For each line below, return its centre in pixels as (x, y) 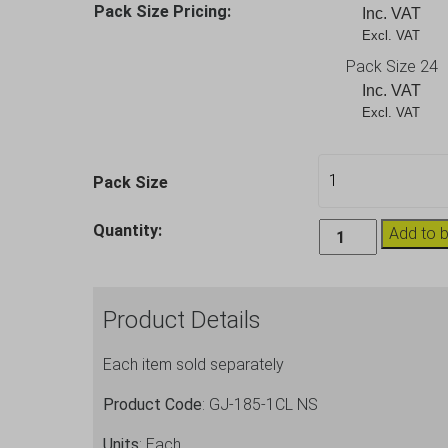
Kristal (339, 301)
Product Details (181, 320)
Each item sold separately (193, 364)
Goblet (341, 277)
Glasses (345, 349)
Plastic (341, 253)
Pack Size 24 (391, 66)
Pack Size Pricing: (162, 11)
